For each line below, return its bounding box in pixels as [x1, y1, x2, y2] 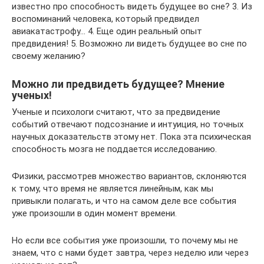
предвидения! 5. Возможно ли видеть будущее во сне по [12, 38, 247, 49]
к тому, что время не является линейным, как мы [12, 183, 213, 194]
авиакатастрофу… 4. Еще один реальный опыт [12, 25, 202, 37]
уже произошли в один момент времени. [12, 207, 177, 219]
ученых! [12, 88, 52, 101]
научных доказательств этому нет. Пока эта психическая [12, 131, 251, 142]
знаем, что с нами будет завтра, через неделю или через [12, 247, 249, 258]
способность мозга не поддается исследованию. [12, 143, 217, 154]
